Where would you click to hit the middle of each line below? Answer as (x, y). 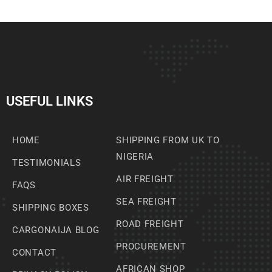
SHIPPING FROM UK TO (168, 140)
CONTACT (34, 253)
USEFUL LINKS (49, 101)
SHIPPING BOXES (51, 208)
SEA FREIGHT (146, 202)
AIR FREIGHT (145, 179)
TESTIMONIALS (47, 163)
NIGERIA (135, 157)
